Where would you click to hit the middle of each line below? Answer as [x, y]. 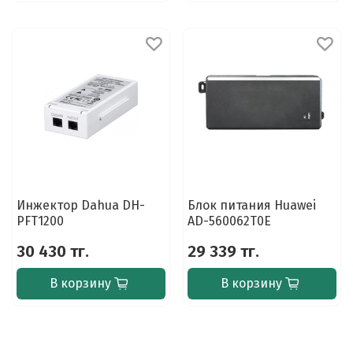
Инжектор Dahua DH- [80, 205]
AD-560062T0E [229, 221]
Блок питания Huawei [251, 205]
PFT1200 [40, 221]
